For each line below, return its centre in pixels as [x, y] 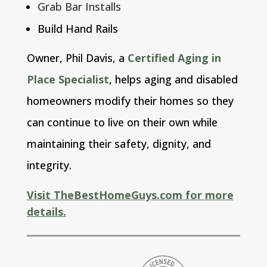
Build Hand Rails [77, 29]
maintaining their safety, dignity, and [119, 144]
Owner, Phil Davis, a [77, 58]
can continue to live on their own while [122, 122]
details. [46, 212]
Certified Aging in [174, 58]
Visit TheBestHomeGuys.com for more [130, 195]
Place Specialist [68, 80]
